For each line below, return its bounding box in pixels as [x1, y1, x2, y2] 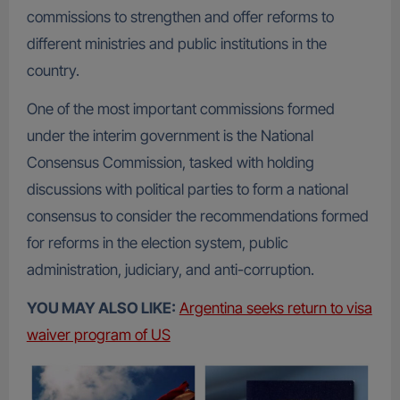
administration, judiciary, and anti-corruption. [26, 260, 314, 279]
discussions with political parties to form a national [26, 179, 348, 198]
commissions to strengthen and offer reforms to [26, 7, 334, 26]
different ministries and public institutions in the [26, 34, 327, 53]
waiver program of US [26, 325, 171, 344]
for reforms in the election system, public [26, 233, 288, 252]
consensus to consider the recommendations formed [26, 206, 369, 225]
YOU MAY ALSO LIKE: [26, 298, 176, 317]
